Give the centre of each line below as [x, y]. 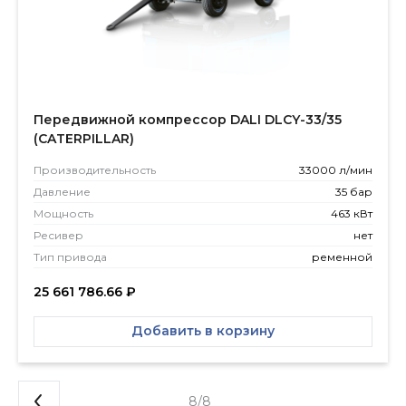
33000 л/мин [336, 169]
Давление [62, 191]
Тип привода [70, 256]
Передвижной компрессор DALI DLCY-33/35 [188, 119]
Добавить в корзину [203, 331]
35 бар [354, 191]
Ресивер [58, 235]
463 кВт [352, 213]
